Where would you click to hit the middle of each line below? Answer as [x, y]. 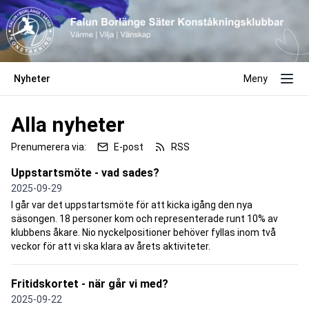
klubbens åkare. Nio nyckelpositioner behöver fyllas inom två [143, 232]
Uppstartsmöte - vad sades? [85, 172]
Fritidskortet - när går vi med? [90, 283]
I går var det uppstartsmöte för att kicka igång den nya [132, 205]
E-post [129, 147]
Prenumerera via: [49, 147]
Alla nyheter [68, 124]
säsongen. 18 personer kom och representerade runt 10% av [144, 218]
